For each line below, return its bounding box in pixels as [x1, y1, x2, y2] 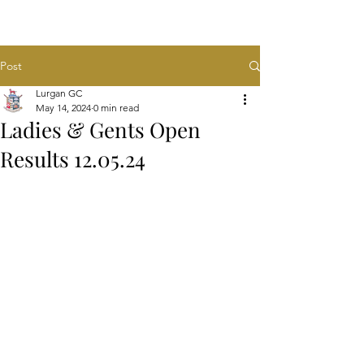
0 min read [93, 102, 139, 114]
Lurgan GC [36, 87, 82, 99]
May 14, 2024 [36, 102, 91, 114]
